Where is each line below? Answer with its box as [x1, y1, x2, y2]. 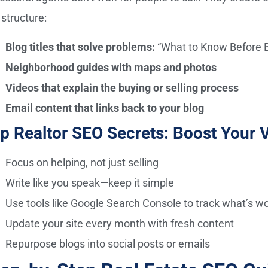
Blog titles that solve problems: [5, 40, 156, 53]
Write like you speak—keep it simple [5, 176, 175, 189]
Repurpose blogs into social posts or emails [5, 237, 211, 250]
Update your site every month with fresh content [5, 217, 234, 230]
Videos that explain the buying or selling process [5, 81, 239, 94]
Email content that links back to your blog [5, 101, 205, 114]
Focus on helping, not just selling [5, 156, 159, 169]
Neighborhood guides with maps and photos [5, 60, 217, 74]
